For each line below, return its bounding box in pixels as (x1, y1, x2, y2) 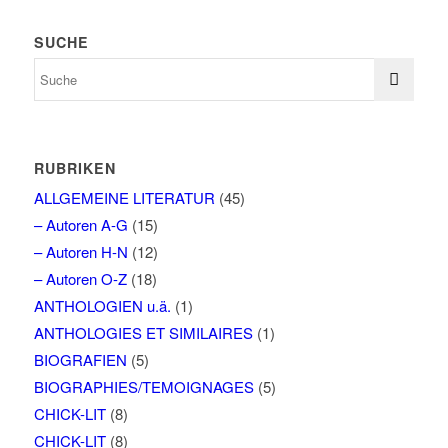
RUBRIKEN (33, 158, 116, 179)
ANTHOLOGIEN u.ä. (33, 295, 171, 317)
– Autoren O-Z (33, 268, 127, 290)
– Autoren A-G (33, 214, 128, 236)
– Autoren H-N (33, 241, 128, 263)
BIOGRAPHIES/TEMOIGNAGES (33, 376, 254, 398)
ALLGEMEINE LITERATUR (33, 187, 215, 209)
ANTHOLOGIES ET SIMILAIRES (33, 322, 253, 344)
